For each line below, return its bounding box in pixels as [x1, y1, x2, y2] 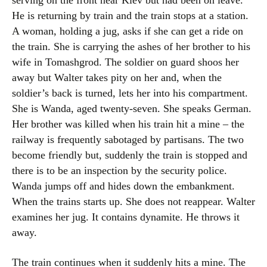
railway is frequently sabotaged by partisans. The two [12, 133, 244, 145]
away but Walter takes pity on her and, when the [12, 72, 222, 83]
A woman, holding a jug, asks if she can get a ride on [12, 25, 243, 37]
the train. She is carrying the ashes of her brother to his [12, 41, 250, 52]
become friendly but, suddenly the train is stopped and [12, 149, 247, 161]
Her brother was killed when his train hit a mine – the [12, 118, 244, 130]
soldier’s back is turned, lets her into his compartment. [12, 87, 248, 99]
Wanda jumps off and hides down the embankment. [12, 180, 235, 192]
